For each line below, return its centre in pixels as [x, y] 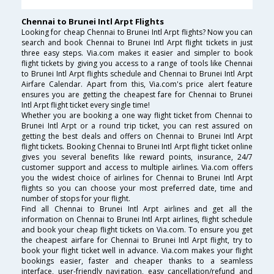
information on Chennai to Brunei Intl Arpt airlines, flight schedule [137, 220]
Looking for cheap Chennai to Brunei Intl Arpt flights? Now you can [137, 32]
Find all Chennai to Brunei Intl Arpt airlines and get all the [137, 209]
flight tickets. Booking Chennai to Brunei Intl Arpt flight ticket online [137, 147]
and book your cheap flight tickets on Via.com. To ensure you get [137, 230]
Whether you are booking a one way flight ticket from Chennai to [137, 116]
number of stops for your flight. [76, 199]
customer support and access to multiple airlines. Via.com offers [137, 168]
